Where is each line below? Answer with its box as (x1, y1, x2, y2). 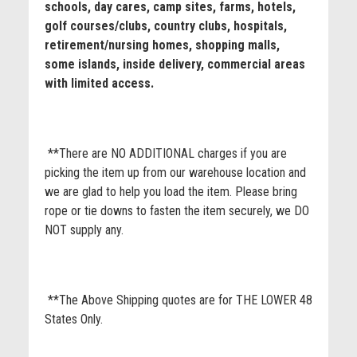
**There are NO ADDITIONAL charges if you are (44, 146, 287, 161)
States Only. (44, 312, 103, 327)
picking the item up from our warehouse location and (44, 165, 306, 180)
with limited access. (44, 76, 157, 91)
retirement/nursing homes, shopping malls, (44, 37, 280, 53)
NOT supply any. (44, 222, 124, 237)
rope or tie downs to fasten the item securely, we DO (44, 203, 309, 218)
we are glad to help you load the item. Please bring (44, 184, 297, 199)
